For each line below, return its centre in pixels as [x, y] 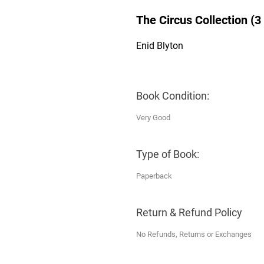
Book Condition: [173, 95]
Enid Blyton [160, 45]
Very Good [153, 117]
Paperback [155, 176]
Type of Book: [168, 154]
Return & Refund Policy [189, 212]
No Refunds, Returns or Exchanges [194, 234]
